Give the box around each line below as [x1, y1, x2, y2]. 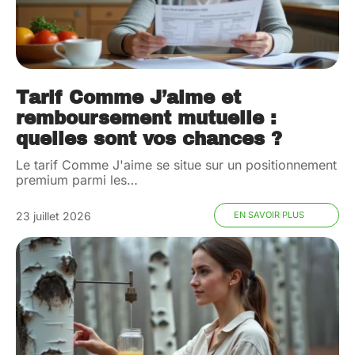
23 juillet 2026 [16, 208, 91, 223]
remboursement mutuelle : [16, 108, 277, 128]
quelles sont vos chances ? [16, 128, 282, 149]
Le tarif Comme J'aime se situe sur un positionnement [16, 156, 337, 173]
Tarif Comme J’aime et [16, 87, 241, 108]
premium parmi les [16, 171, 127, 188]
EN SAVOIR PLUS [233, 208, 304, 220]
